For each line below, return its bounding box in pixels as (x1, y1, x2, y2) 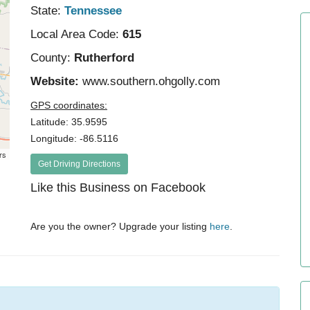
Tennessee (64, 4, 122, 17)
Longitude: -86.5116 (30, 133, 119, 144)
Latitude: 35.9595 (30, 116, 108, 127)
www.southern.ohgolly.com (82, 75, 221, 88)
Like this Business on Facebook (30, 181, 206, 194)
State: (30, 4, 62, 17)
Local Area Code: (30, 28, 120, 41)
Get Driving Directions (38, 159, 121, 169)
